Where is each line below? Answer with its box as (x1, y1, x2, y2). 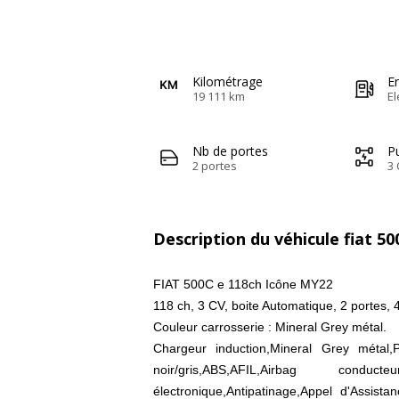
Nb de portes (192, 142, 268, 159)
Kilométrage (192, 72, 263, 90)
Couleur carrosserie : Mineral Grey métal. (153, 319, 387, 334)
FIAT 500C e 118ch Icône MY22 (153, 276, 333, 291)
